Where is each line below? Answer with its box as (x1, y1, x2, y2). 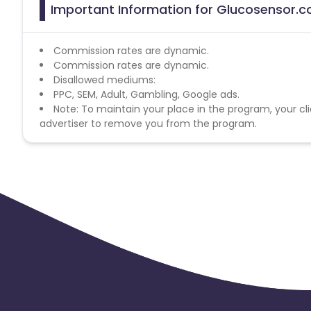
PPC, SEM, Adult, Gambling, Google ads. (53, 87, 239, 101)
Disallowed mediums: (53, 72, 155, 87)
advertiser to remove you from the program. (40, 116, 257, 131)
